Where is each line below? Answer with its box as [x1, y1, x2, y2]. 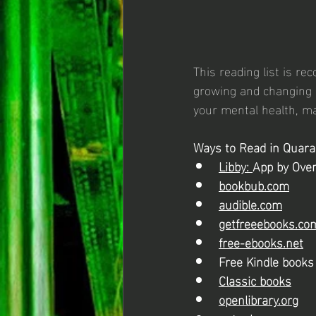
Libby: [219, 154, 253, 177]
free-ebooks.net [219, 230, 303, 253]
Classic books [219, 268, 291, 291]
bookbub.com [219, 173, 289, 196]
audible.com [219, 192, 282, 215]
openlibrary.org [219, 287, 298, 310]
